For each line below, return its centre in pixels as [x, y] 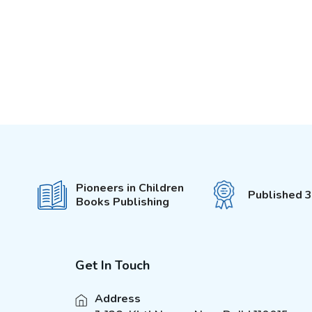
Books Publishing [122, 202]
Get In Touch [112, 265]
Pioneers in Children [130, 188]
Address [117, 299]
